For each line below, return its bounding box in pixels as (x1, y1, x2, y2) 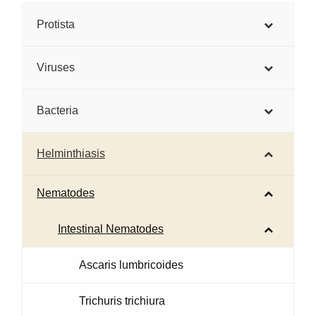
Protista (37, 18, 75, 30)
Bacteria (37, 104, 78, 116)
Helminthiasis (37, 147, 105, 159)
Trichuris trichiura (79, 294, 165, 307)
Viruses (37, 61, 75, 73)
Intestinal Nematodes (58, 222, 164, 235)
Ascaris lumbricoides (79, 258, 183, 271)
